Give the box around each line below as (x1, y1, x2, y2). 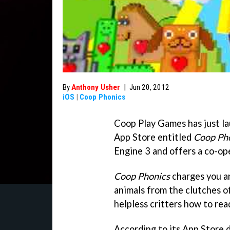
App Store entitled (114, 131, 194, 143)
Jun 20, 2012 (129, 83, 169, 92)
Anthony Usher (71, 83, 120, 92)
